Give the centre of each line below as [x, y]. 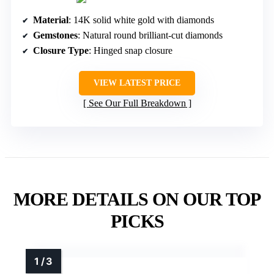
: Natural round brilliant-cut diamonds [150, 35]
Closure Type [61, 51]
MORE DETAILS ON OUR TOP [137, 199]
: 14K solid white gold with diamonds [141, 20]
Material [51, 20]
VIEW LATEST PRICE [137, 83]
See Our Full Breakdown [137, 103]
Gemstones [55, 35]
